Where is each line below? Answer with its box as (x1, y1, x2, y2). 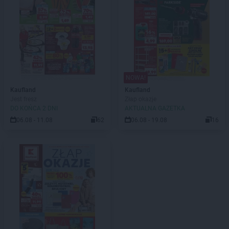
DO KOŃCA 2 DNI (10, 105, 58, 112)
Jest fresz (10, 96, 37, 103)
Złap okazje (125, 96, 156, 103)
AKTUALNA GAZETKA (125, 105, 185, 112)
